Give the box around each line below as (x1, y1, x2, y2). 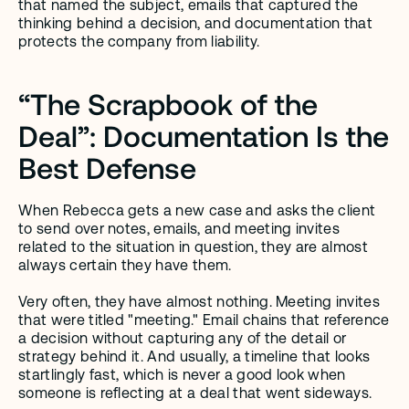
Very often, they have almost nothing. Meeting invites (18, 293, 380, 310)
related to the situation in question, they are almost (18, 238, 368, 256)
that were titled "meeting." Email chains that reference (18, 311, 390, 329)
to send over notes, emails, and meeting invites (18, 220, 341, 237)
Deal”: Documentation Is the (18, 118, 389, 152)
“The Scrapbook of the (18, 86, 318, 121)
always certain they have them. (18, 257, 236, 274)
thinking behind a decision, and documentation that (18, 15, 373, 32)
